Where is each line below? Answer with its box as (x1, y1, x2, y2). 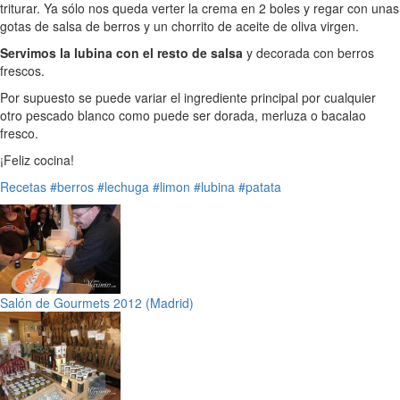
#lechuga (97, 178, 149, 196)
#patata (238, 178, 281, 196)
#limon (153, 178, 190, 196)
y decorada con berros (243, 44, 374, 62)
